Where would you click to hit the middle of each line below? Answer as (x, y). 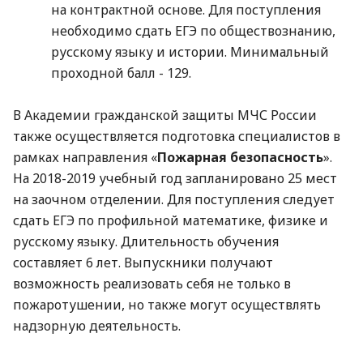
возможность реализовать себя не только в (152, 283)
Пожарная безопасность (240, 157)
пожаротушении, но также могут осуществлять (167, 304)
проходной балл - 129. (121, 73)
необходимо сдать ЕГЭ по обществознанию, (193, 30)
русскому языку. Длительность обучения (146, 241)
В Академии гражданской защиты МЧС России (165, 115)
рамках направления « (85, 157)
